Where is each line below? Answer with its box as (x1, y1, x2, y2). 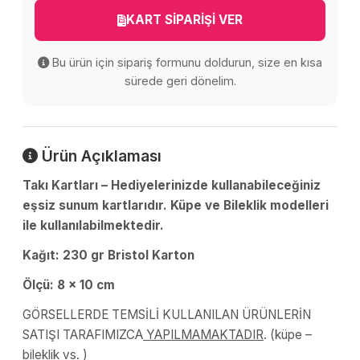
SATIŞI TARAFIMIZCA (22, 327, 143, 342)
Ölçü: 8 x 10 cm (22, 277, 115, 292)
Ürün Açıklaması (38, 146, 162, 166)
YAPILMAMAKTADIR (143, 327, 264, 342)
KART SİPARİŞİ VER (126, 12, 243, 27)
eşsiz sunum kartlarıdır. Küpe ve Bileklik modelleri (22, 198, 329, 213)
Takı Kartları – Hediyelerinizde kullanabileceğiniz (22, 178, 321, 193)
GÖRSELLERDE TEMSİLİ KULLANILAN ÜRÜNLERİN (22, 307, 311, 322)
